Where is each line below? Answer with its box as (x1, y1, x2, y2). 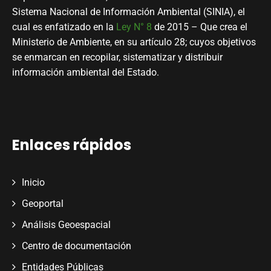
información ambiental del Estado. (12, 67, 159, 79)
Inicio (22, 177, 45, 189)
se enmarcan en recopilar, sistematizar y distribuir (12, 51, 223, 64)
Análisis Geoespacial (22, 219, 111, 231)
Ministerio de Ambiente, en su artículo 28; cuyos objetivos (12, 36, 256, 48)
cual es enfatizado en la (12, 21, 116, 33)
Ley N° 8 (116, 21, 152, 33)
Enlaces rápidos (12, 135, 131, 155)
